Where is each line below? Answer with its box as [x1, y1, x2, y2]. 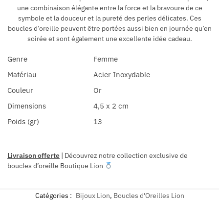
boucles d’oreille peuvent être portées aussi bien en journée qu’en [7, 24, 212, 33]
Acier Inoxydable [93, 70, 150, 80]
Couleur [7, 86, 33, 95]
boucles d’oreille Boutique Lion [7, 161, 103, 170]
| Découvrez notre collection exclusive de [61, 151, 188, 160]
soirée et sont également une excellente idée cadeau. [27, 34, 192, 44]
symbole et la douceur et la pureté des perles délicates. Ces [18, 14, 201, 23]
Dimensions [7, 101, 46, 111]
